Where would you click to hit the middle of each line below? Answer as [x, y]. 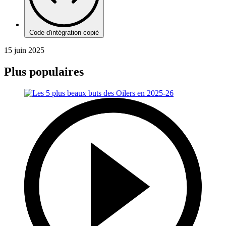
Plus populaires [44, 71]
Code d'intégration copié [64, 32]
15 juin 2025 [24, 50]
